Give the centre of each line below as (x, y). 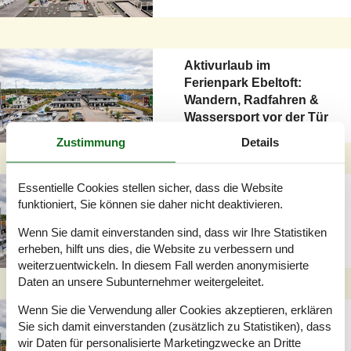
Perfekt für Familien (242, 225)
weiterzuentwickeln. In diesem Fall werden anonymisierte (163, 265)
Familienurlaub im (237, 190)
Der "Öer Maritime (237, 316)
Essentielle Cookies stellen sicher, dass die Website (150, 187)
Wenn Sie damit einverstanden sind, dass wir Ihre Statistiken (172, 232)
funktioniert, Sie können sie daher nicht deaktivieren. (150, 204)
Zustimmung (91, 141)
